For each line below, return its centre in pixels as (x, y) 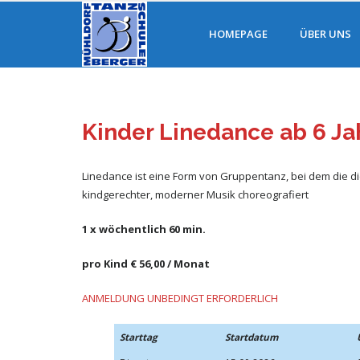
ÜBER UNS (325, 34)
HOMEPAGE (238, 34)
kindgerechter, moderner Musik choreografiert (195, 195)
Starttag (138, 337)
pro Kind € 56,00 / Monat (146, 264)
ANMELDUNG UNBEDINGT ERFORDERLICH (180, 299)
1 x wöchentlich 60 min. (144, 229)
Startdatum (251, 337)
